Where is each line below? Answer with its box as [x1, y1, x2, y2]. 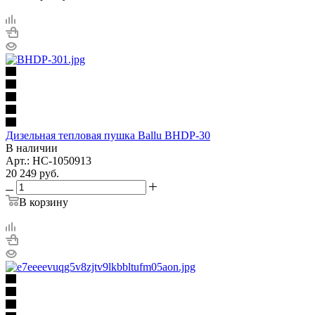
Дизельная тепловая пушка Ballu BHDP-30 [6, 129, 210, 141]
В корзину [19, 195, 68, 208]
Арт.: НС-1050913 [6, 154, 91, 167]
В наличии [6, 141, 58, 154]
